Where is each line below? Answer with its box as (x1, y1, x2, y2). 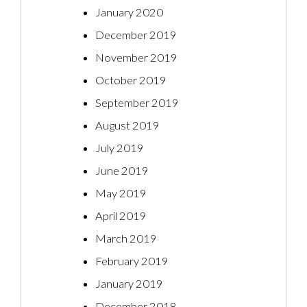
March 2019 (95, 232, 157, 246)
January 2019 (95, 277, 163, 291)
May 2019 (95, 186, 147, 201)
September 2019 (95, 96, 179, 110)
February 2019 (95, 254, 169, 269)
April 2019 (95, 209, 147, 223)
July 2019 (95, 141, 144, 156)
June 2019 (95, 164, 149, 178)
